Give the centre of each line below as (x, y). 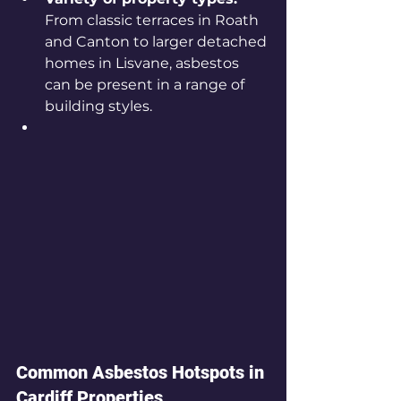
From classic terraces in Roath (154, 20)
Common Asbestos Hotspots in (142, 372)
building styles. (98, 106)
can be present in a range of (146, 85)
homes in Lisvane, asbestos (144, 63)
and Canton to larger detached (158, 42)
